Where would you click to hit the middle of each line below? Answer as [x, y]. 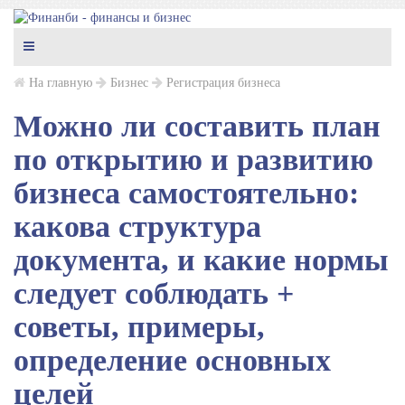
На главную [61, 83]
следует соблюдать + [154, 293]
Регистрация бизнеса [223, 83]
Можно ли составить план [197, 126]
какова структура [137, 226]
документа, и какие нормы [201, 260]
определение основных [172, 360]
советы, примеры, [139, 327]
